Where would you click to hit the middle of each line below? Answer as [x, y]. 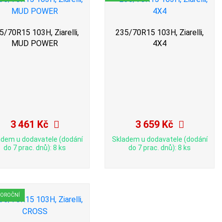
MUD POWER [35, 44]
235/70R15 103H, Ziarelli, [160, 33]
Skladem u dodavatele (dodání [160, 139]
